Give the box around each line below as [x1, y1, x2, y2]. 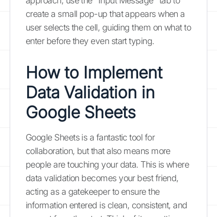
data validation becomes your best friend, [26, 173, 179, 183]
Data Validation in [26, 82, 155, 102]
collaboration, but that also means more [26, 146, 170, 156]
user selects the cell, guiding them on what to [26, 22, 191, 32]
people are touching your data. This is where [26, 159, 189, 170]
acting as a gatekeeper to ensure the [26, 186, 160, 197]
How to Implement [26, 62, 162, 82]
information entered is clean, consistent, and [26, 200, 187, 210]
